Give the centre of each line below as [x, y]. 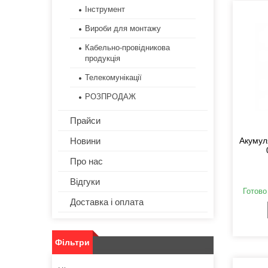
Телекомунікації [113, 78]
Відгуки [85, 182]
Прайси [85, 121]
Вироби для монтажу [123, 29]
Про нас [86, 162]
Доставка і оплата [107, 202]
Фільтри [72, 243]
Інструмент [105, 10]
